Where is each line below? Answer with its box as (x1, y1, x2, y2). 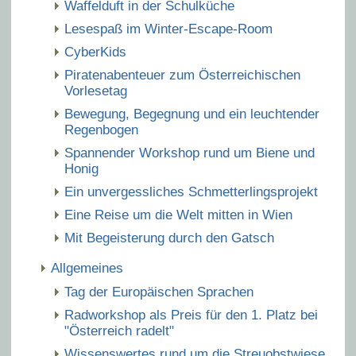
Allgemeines (51, 261, 123, 276)
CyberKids (64, 44, 126, 60)
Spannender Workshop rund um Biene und (64, 145, 315, 161)
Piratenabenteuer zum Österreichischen (64, 68, 300, 83)
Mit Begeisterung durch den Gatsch (64, 230, 274, 246)
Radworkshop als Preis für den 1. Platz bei (64, 308, 318, 323)
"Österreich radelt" (64, 323, 174, 339)
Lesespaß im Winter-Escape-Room (64, 21, 273, 37)
